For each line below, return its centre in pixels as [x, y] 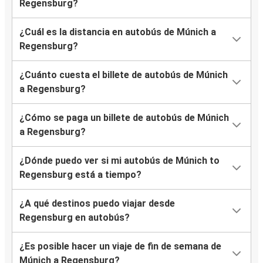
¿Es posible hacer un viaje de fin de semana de [120, 247]
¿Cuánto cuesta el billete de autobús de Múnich [124, 75]
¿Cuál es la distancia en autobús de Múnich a [118, 32]
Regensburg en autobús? [75, 218]
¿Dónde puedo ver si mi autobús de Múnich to [119, 161]
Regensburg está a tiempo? [80, 175]
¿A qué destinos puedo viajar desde [97, 204]
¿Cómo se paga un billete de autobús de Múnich [124, 118]
